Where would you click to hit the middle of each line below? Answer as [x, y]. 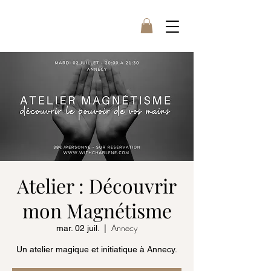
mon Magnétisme [97, 211]
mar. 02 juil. [78, 228]
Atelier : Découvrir [97, 186]
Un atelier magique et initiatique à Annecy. [97, 250]
